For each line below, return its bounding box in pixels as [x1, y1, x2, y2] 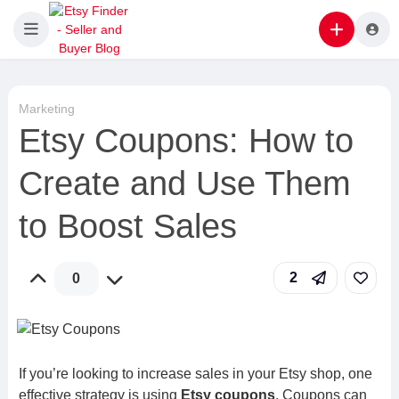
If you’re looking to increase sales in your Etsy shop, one [18, 366, 372, 381]
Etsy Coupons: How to [18, 122, 354, 159]
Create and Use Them [18, 165, 351, 202]
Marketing [18, 102, 75, 116]
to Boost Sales [18, 208, 237, 245]
